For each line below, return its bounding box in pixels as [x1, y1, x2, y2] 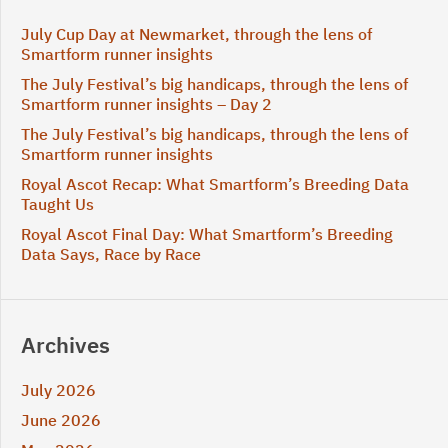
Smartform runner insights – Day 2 [21, 93, 272, 114]
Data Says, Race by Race [21, 243, 201, 264]
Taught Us [21, 193, 94, 214]
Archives [21, 329, 110, 359]
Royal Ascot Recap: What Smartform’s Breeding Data [21, 173, 409, 194]
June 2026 [21, 410, 101, 431]
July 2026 [21, 380, 96, 401]
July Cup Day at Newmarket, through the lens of [21, 23, 372, 44]
